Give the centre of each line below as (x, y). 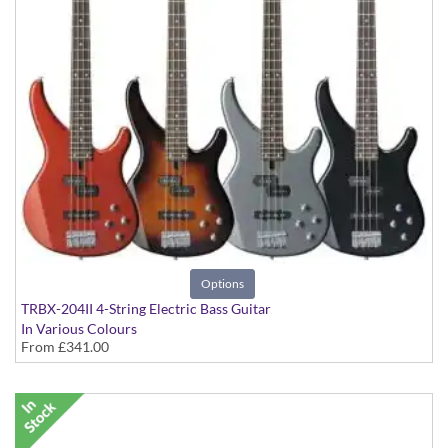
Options (222, 284)
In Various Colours (79, 329)
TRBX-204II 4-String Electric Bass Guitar (146, 309)
